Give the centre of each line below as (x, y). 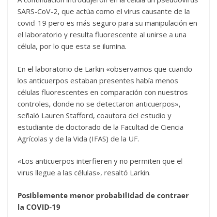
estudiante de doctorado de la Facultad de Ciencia (101, 127)
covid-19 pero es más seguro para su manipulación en (107, 23)
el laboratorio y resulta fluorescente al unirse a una (102, 34)
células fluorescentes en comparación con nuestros (103, 92)
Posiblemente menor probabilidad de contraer (103, 195)
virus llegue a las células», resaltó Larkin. (84, 172)
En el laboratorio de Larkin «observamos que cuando (105, 69)
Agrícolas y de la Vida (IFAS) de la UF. (78, 138)
